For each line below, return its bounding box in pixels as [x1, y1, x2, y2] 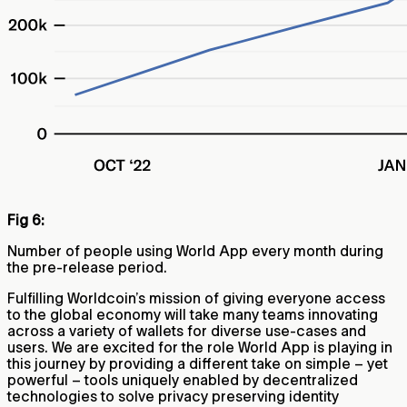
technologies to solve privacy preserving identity [7, 388, 339, 405]
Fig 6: [7, 212, 45, 229]
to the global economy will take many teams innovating [7, 306, 378, 323]
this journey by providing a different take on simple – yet [7, 355, 388, 372]
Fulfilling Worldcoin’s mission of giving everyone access [7, 290, 385, 307]
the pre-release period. [7, 259, 167, 276]
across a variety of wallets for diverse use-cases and [7, 323, 366, 340]
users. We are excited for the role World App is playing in [7, 339, 392, 356]
